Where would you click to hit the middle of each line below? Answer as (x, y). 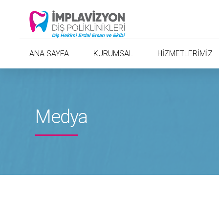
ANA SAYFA (49, 54)
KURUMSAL (113, 54)
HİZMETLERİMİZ (185, 54)
